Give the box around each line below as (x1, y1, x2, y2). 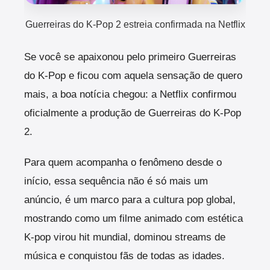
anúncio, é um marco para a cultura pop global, (24, 194, 236, 206)
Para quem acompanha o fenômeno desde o (24, 157, 222, 169)
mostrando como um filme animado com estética (24, 213, 243, 225)
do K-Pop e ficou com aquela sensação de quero (24, 70, 242, 82)
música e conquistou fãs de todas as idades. (24, 250, 225, 262)
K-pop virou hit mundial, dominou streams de (24, 231, 225, 243)
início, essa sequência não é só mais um (24, 175, 208, 187)
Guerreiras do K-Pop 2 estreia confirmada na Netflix (25, 18, 245, 30)
